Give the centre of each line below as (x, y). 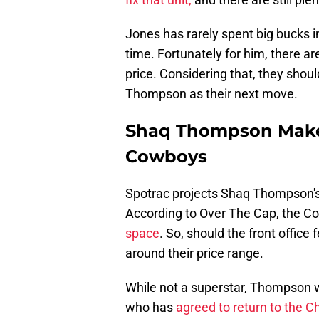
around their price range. (194, 253)
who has (151, 308)
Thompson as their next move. (211, 94)
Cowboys (166, 157)
